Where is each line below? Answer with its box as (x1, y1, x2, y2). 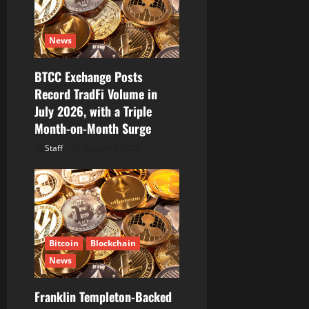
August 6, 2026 (82, 142, 141, 154)
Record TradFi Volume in (34, 85, 157, 103)
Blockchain (90, 237, 136, 249)
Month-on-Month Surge (34, 119, 151, 138)
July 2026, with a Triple (34, 102, 152, 121)
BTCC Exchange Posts (34, 68, 143, 86)
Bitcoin (49, 237, 79, 249)
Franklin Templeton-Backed (34, 287, 172, 306)
